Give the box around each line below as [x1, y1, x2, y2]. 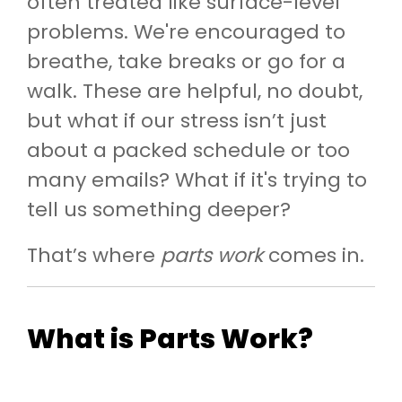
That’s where [27, 240, 161, 269]
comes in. [263, 240, 364, 269]
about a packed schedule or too [27, 135, 350, 164]
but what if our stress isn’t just [27, 106, 327, 135]
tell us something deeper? [27, 195, 291, 223]
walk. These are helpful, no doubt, [27, 76, 363, 105]
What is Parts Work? [27, 319, 313, 358]
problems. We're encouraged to [27, 17, 345, 46]
